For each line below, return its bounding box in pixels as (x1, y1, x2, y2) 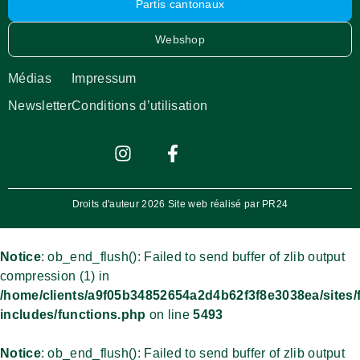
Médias (8, 71, 51, 85)
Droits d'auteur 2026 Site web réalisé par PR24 (72, 198, 288, 210)
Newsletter (8, 98, 72, 112)
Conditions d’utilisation (72, 98, 208, 112)
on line (145, 307, 194, 321)
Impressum (72, 71, 137, 85)
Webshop (154, 32, 206, 46)
